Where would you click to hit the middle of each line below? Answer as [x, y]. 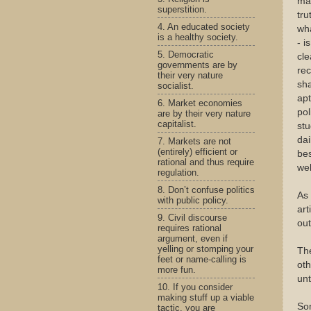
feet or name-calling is [202, 259]
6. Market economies [200, 103]
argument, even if [193, 238]
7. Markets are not [194, 141]
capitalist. [177, 124]
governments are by [197, 65]
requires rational [190, 228]
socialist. [176, 85]
